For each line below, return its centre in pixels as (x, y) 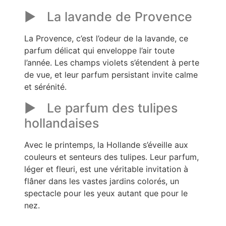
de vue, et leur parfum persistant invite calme (111, 75)
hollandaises (62, 123)
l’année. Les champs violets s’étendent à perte (112, 63)
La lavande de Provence (120, 17)
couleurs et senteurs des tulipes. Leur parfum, (111, 157)
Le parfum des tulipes (112, 108)
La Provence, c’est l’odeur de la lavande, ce (106, 39)
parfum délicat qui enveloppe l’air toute (99, 51)
